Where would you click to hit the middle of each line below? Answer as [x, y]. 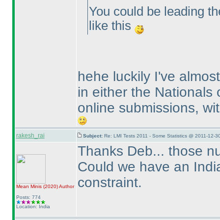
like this [111, 25]
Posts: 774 [28, 197]
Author [66, 186]
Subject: [93, 136]
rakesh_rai [30, 136]
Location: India [33, 206]
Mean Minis [29, 186]
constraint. [110, 182]
